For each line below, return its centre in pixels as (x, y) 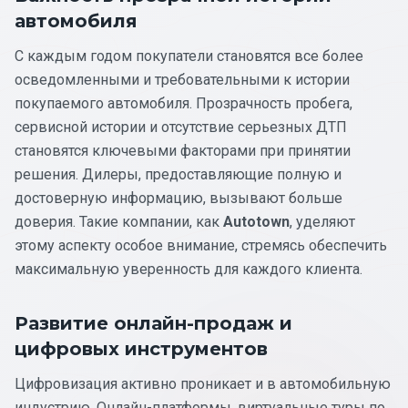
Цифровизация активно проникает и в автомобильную (203, 383)
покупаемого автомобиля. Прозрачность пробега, (184, 103)
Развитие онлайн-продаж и (153, 323)
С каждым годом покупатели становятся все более (189, 56)
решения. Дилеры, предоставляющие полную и (178, 174)
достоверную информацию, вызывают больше (178, 198)
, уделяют (322, 221)
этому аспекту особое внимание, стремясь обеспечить (201, 245)
